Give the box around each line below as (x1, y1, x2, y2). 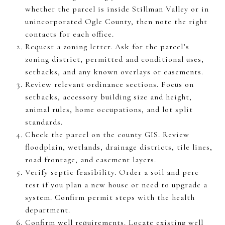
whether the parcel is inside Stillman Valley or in (25, 4, 209, 14)
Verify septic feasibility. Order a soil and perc (25, 167, 199, 177)
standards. (25, 117, 63, 127)
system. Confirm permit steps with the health (25, 192, 195, 202)
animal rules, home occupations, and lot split (25, 104, 193, 115)
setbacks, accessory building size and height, (25, 91, 192, 102)
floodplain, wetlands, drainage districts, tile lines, (25, 142, 212, 152)
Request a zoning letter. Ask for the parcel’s (25, 41, 189, 52)
